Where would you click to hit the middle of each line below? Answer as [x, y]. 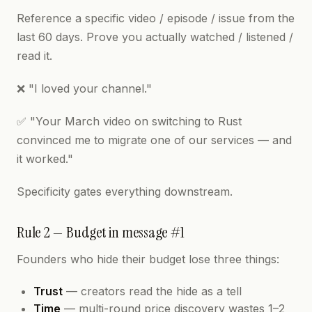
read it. [34, 56]
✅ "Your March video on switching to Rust [129, 121]
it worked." [45, 159]
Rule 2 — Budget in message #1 [101, 232]
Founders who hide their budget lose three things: [148, 259]
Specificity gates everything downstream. [125, 192]
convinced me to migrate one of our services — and [154, 140]
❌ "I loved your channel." [84, 88]
